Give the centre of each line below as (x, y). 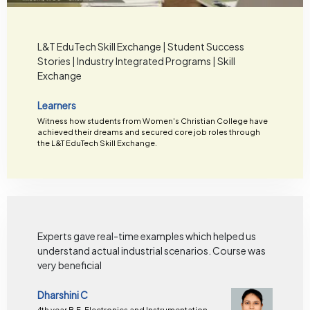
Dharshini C (62, 294)
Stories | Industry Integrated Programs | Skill (136, 61)
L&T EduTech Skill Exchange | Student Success (140, 47)
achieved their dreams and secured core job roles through (148, 131)
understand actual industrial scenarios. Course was (151, 250)
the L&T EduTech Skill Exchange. (97, 143)
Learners (56, 105)
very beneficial (69, 265)
